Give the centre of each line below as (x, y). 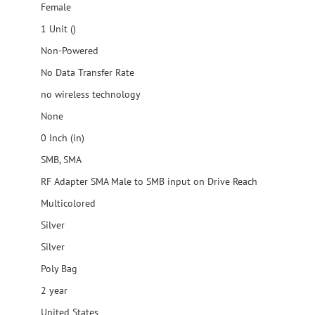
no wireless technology (89, 94)
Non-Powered (68, 51)
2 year (53, 290)
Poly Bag (58, 269)
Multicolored (67, 203)
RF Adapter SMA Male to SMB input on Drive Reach (149, 181)
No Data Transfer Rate (86, 72)
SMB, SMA (60, 160)
